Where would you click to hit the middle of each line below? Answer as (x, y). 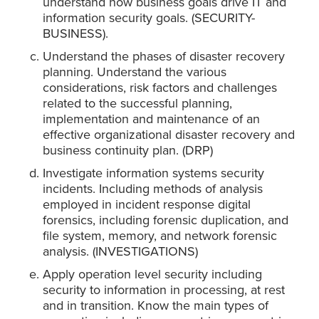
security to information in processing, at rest (164, 290)
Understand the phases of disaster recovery (164, 57)
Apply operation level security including (152, 274)
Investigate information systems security (153, 173)
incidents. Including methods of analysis (153, 189)
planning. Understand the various (135, 72)
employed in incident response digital (147, 205)
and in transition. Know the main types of (156, 306)
